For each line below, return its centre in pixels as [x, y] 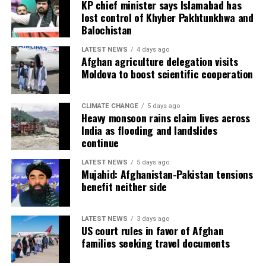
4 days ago [153, 50]
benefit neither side [124, 187]
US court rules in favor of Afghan [152, 231]
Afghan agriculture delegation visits [159, 61]
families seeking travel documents [155, 243]
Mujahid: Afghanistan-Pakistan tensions [167, 174]
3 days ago [153, 219]
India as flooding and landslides [149, 130]
